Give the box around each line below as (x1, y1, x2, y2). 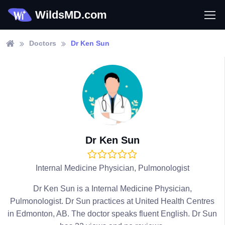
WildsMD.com (35, 9, 107, 21)
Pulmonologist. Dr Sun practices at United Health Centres (10, 197, 214, 205)
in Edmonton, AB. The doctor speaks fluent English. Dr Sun (8, 209, 217, 218)
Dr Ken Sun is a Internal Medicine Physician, (33, 184, 192, 193)
